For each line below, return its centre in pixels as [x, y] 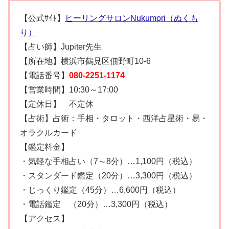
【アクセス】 [44, 219]
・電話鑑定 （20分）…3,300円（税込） [96, 204]
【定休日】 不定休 [57, 104]
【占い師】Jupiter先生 [61, 47]
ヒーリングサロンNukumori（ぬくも [132, 18]
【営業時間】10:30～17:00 [69, 90]
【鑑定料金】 [44, 147]
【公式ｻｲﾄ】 [42, 18]
